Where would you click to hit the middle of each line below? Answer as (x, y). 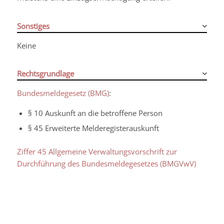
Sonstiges (33, 26)
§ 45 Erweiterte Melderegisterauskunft (93, 128)
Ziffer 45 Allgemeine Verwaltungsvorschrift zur (97, 151)
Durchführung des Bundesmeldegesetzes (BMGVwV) (106, 163)
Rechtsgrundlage (45, 74)
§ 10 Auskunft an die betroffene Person (95, 113)
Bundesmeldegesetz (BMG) (63, 93)
